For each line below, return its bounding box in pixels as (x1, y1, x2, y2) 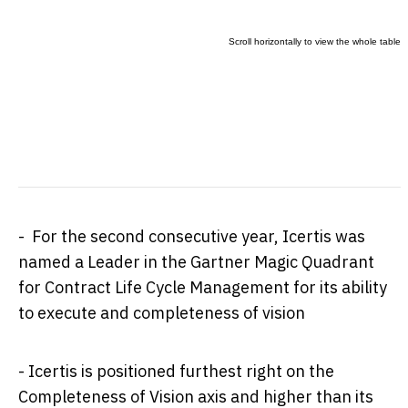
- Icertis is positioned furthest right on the (18, 360, 334, 382)
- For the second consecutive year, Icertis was (18, 225, 365, 247)
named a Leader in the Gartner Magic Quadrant (18, 250, 374, 272)
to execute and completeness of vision (18, 301, 305, 323)
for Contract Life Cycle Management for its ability (18, 276, 387, 298)
